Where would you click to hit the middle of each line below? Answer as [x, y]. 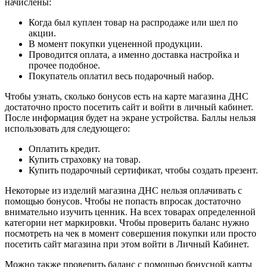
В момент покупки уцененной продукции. [116, 44]
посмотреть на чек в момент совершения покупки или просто [131, 233]
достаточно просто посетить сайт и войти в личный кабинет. [129, 107]
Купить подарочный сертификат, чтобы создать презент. [143, 170]
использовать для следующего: [67, 128]
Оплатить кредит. [64, 148]
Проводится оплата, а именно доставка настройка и [134, 54]
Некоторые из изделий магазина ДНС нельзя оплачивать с [123, 190]
